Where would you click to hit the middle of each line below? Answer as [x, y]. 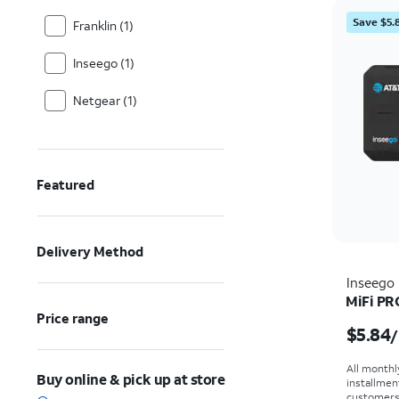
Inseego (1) [104, 63]
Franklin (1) [103, 25]
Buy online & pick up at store [131, 379]
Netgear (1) [105, 100]
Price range [73, 318]
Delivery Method [90, 251]
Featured [66, 184]
